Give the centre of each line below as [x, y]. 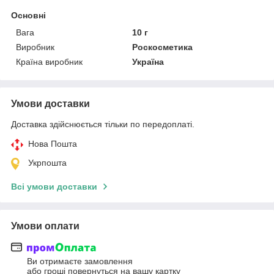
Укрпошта [47, 162]
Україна [148, 61]
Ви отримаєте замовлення [80, 261]
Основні [28, 15]
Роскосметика [163, 47]
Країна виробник [49, 61]
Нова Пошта [53, 143]
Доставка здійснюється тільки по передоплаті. [103, 124]
